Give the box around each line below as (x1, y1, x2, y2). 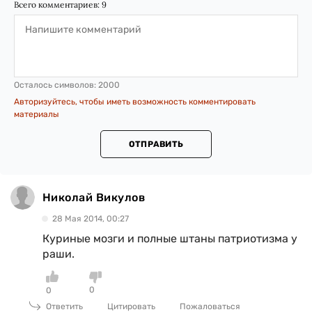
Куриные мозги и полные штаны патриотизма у (42, 232, 297, 245)
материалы (14, 109, 59, 119)
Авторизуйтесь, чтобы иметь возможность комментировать (14, 97, 256, 107)
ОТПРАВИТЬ (128, 139, 184, 149)
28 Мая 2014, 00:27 (52, 214, 129, 224)
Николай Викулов (42, 190, 146, 204)
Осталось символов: (14, 80, 98, 90)
